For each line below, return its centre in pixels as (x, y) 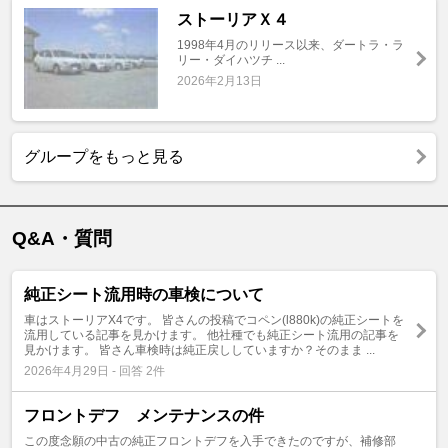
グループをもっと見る (104, 156)
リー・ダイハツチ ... (230, 60)
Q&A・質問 (62, 238)
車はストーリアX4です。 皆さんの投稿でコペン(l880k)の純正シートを (214, 319)
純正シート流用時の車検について (144, 294)
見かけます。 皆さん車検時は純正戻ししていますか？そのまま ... (199, 349)
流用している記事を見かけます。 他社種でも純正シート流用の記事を (211, 334)
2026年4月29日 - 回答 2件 (94, 370)
